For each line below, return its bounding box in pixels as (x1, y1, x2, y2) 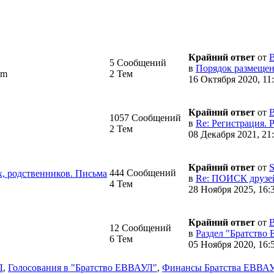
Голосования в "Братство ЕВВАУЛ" (8, 262, 157, 273)
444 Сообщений (109, 167, 176, 178)
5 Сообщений (109, 57, 166, 68)
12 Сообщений (109, 222, 171, 233)
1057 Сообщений (109, 112, 181, 123)
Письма (73, 168, 107, 179)
